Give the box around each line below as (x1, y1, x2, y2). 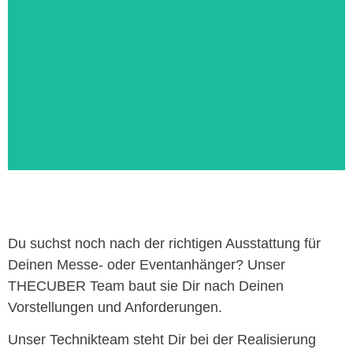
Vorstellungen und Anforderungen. (8, 299, 226, 315)
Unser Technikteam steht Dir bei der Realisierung (8, 332, 316, 348)
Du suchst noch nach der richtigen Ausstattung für (8, 236, 321, 251)
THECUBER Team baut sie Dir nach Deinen (8, 278, 284, 294)
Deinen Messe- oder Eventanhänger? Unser (8, 257, 285, 273)
